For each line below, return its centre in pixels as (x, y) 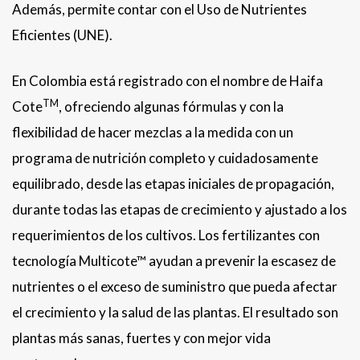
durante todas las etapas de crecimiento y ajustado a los (180, 210)
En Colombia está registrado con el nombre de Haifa (168, 81)
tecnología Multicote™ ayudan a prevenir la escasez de (174, 261)
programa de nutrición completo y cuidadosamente (165, 158)
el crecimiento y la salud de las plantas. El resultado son (175, 313)
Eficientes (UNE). (62, 35)
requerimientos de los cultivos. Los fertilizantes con (166, 235)
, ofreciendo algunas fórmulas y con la (171, 107)
